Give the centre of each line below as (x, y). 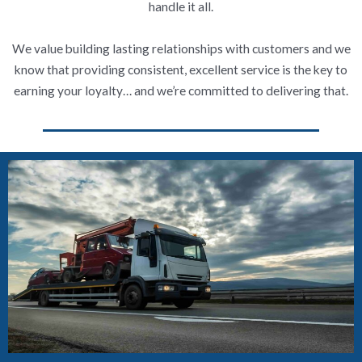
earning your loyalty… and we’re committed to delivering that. (181, 91)
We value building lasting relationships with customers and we (181, 49)
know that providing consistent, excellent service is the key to (181, 70)
